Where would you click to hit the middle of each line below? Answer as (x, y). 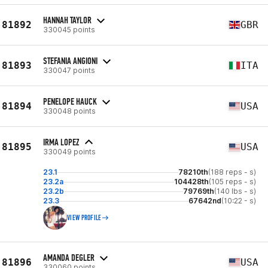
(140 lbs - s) (235, 191)
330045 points (69, 29)
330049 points (69, 152)
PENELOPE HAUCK (70, 101)
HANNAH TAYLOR (67, 20)
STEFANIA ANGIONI (70, 60)
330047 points (69, 70)
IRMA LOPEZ (61, 142)
